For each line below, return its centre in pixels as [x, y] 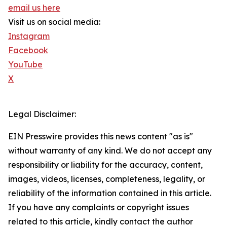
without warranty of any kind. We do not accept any [110, 151]
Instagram [29, 36]
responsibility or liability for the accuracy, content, [105, 165]
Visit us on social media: [54, 22]
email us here [34, 8]
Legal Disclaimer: [42, 114]
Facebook [28, 50]
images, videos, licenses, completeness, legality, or [107, 179]
